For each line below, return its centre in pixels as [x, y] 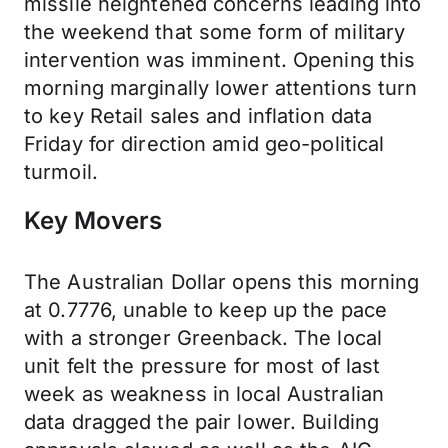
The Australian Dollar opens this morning [222, 282]
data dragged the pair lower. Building [202, 422]
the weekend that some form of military [215, 32]
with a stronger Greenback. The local [203, 338]
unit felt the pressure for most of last [202, 366]
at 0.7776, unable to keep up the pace [206, 310]
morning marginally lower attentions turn [221, 88]
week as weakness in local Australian [204, 394]
